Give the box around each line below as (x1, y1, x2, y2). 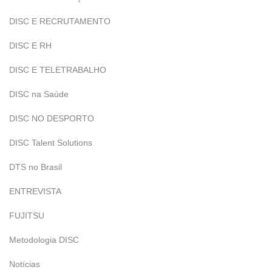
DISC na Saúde (9, 89, 69, 99)
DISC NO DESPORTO (9, 114, 94, 123)
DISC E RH (9, 41, 52, 50)
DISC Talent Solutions (9, 138, 92, 148)
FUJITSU (9, 211, 44, 220)
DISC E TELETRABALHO (9, 65, 106, 75)
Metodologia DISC (9, 235, 79, 245)
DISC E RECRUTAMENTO (9, 16, 110, 26)
